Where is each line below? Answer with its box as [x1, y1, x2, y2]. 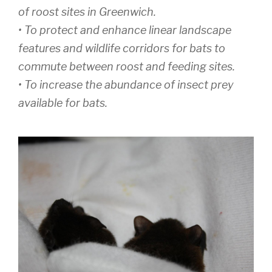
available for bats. [18, 97, 107, 110]
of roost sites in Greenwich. [18, 5, 156, 19]
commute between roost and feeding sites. [18, 60, 235, 73]
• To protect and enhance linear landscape [18, 24, 231, 37]
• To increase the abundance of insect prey [18, 78, 234, 92]
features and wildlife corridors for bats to [18, 42, 225, 55]
